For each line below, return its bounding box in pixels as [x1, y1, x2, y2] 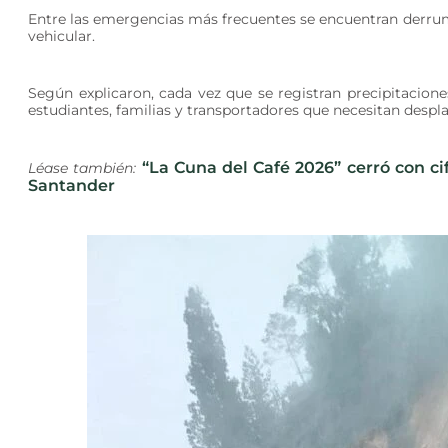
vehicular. [28, 26, 96, 45]
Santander [28, 175, 116, 195]
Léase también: [28, 158, 142, 177]
